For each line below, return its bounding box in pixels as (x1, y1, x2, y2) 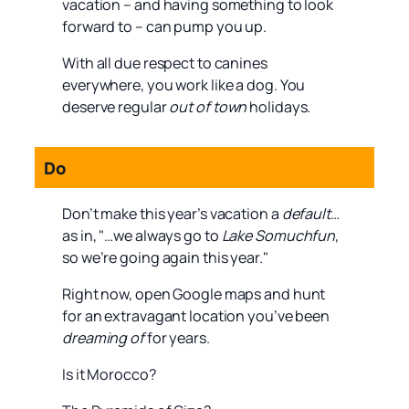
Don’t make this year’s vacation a (62, 203, 282, 224)
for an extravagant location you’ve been (62, 305, 330, 326)
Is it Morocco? (62, 364, 156, 385)
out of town (169, 97, 247, 118)
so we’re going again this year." (62, 246, 268, 267)
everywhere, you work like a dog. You (62, 75, 306, 96)
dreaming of (62, 327, 144, 348)
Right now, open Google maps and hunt (62, 283, 326, 304)
